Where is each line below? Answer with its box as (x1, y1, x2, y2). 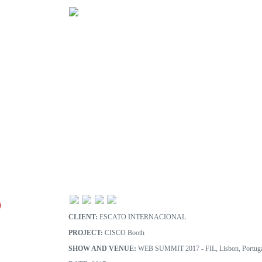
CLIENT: (68, 213, 98, 222)
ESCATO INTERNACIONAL (97, 213, 186, 222)
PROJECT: (68, 229, 103, 237)
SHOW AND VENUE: (68, 244, 136, 253)
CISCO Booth (102, 229, 144, 237)
